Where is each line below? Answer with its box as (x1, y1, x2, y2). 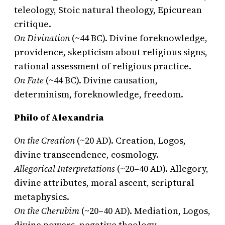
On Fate (14, 74, 44, 87)
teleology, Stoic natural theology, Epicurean (14, 4, 202, 17)
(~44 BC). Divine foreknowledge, (70, 32, 207, 45)
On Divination (14, 32, 70, 45)
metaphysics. (14, 190, 69, 203)
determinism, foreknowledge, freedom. (14, 88, 183, 101)
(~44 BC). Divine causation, (44, 74, 158, 87)
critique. (14, 18, 51, 31)
